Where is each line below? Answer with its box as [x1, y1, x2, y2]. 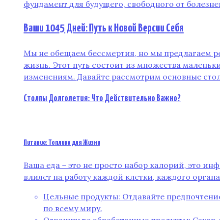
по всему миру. [43, 203, 102, 214]
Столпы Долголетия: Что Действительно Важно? [24, 94, 181, 103]
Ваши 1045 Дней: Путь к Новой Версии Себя [24, 23, 184, 34]
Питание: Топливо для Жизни [24, 138, 100, 146]
